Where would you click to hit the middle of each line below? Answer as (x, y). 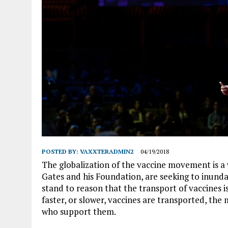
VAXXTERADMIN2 (107, 151)
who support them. (79, 211)
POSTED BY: (61, 151)
